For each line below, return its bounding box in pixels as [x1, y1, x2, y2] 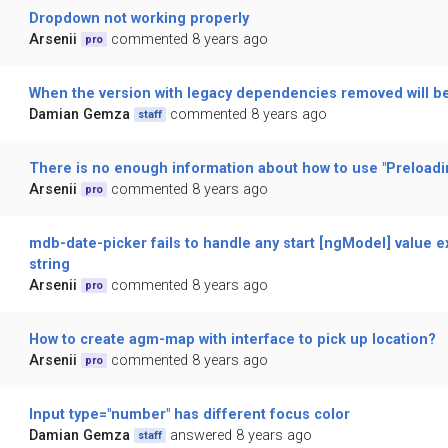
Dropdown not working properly [28, 10, 249, 28]
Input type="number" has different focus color [28, 406, 350, 424]
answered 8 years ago [170, 427, 313, 445]
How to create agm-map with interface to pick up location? [28, 331, 436, 349]
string [28, 256, 70, 274]
